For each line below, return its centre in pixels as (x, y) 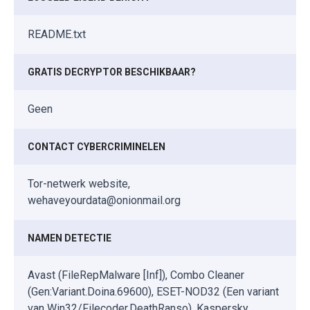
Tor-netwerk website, (79, 183)
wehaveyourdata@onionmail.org (104, 200)
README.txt (57, 34)
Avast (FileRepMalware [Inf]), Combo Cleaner (136, 275)
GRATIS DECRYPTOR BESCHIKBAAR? (112, 72)
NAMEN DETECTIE (70, 238)
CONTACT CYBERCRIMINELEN (97, 146)
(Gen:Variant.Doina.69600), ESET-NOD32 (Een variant (153, 291)
